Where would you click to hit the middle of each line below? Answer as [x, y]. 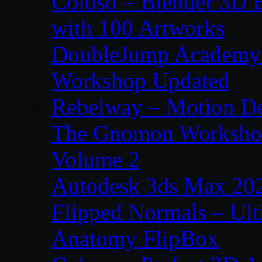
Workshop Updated [141, 80]
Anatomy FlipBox [135, 238]
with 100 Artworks [138, 27]
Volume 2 [96, 159]
